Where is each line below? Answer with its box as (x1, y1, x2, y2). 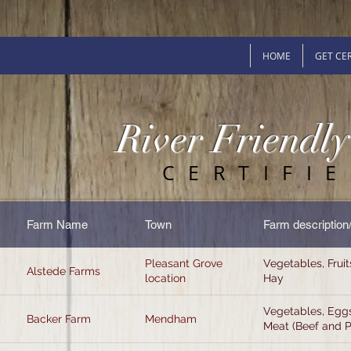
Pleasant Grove (145, 257, 223, 270)
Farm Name (27, 217, 88, 231)
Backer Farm (27, 312, 91, 325)
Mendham (145, 312, 197, 325)
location (145, 272, 186, 284)
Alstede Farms (27, 264, 100, 277)
